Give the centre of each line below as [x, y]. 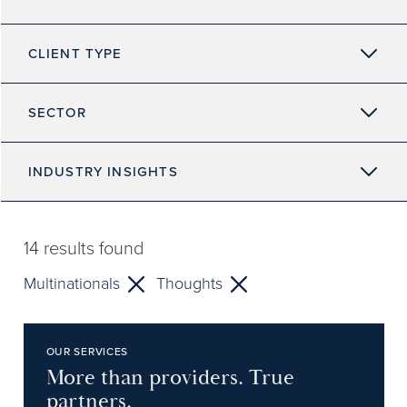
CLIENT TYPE [75, 53]
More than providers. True [170, 378]
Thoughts [189, 283]
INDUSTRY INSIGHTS [103, 171]
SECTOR [57, 112]
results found [91, 248]
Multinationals [71, 283]
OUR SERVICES [87, 352]
